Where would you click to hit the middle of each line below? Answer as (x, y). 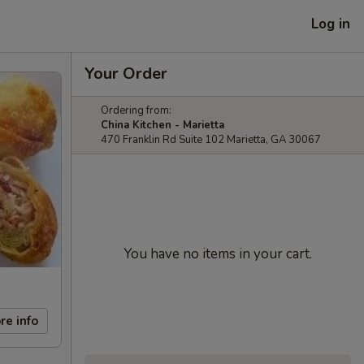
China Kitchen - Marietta (162, 125)
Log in (331, 24)
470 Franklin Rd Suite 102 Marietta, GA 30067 (211, 140)
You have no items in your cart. (218, 254)
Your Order (126, 74)
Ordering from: (136, 110)
